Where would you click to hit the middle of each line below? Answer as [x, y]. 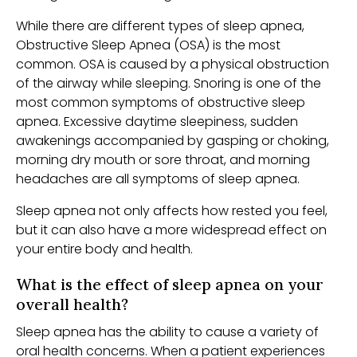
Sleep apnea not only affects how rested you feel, [172, 211]
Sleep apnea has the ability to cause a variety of [167, 332]
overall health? [72, 304]
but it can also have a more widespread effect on [171, 230]
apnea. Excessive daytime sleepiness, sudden [157, 122]
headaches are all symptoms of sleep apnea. [158, 179]
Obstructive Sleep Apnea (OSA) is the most [148, 45]
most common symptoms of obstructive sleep [161, 102]
